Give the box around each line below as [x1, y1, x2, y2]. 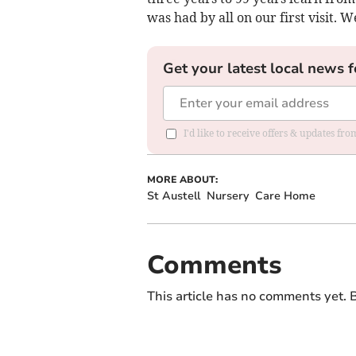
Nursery [206, 188, 249, 203]
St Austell [146, 188, 200, 203]
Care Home [254, 188, 315, 203]
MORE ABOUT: [146, 172, 218, 186]
